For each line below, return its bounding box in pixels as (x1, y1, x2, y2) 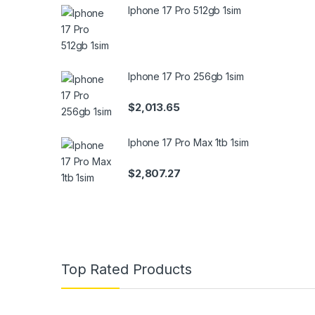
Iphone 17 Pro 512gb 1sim (128, 4, 241, 17)
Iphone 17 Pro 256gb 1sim (128, 70, 244, 83)
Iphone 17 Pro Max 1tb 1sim (128, 136, 249, 148)
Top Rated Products (61, 261, 192, 278)
